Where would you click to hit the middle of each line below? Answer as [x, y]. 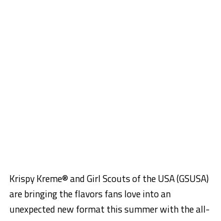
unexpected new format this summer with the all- [109, 209]
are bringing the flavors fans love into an [90, 193]
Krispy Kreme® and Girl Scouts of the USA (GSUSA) [109, 178]
